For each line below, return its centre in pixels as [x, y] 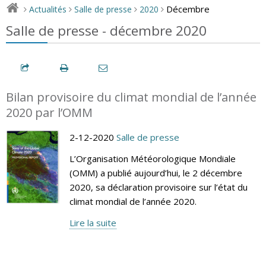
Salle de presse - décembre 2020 [106, 30]
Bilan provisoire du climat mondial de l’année [131, 97]
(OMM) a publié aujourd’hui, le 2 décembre [156, 172]
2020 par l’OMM [49, 112]
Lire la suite [93, 222]
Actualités [48, 9]
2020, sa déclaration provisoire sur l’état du [158, 187]
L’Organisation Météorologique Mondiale [152, 158]
